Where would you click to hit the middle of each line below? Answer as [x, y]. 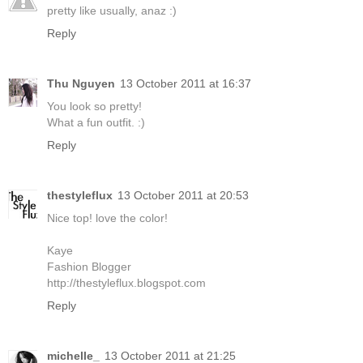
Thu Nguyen [81, 83]
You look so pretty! [94, 106]
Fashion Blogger [89, 266]
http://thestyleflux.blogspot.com [126, 282]
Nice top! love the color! [107, 218]
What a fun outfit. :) [96, 122]
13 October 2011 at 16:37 [186, 83]
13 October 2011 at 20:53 [183, 195]
